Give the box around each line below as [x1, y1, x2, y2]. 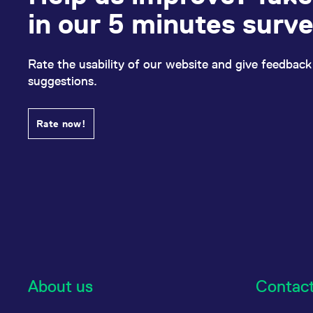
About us [28, 277, 93, 296]
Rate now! [36, 118, 87, 129]
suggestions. [28, 73, 97, 88]
